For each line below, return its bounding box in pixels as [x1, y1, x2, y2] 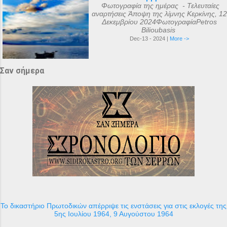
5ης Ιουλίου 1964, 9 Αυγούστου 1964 [54, 209, 173, 218]
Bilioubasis [141, 25, 177, 34]
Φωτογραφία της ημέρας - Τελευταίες [99, 1, 219, 10]
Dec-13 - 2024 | [129, 35, 170, 42]
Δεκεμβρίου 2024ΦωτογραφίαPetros [101, 17, 217, 26]
